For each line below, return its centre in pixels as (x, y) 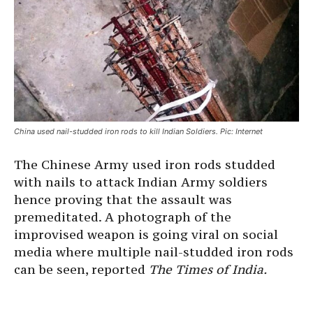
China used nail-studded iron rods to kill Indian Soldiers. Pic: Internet (138, 132)
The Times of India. (208, 270)
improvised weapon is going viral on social (146, 235)
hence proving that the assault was (123, 200)
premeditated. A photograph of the (123, 217)
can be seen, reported (81, 270)
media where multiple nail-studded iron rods (154, 252)
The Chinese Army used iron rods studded (145, 165)
